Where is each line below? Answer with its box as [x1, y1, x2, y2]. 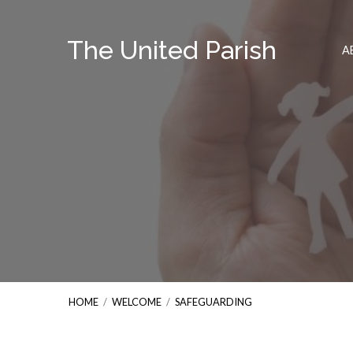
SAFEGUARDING [175, 295, 252, 308]
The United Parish [67, 35, 277, 65]
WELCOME [112, 295, 162, 308]
